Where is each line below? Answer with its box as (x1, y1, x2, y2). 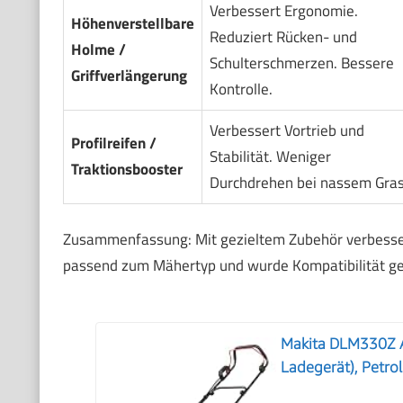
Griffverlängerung (70, 63, 187, 87)
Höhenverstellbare (70, 11, 194, 35)
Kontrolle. (209, 76, 273, 101)
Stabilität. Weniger (209, 144, 331, 168)
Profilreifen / (70, 130, 157, 155)
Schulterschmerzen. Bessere (209, 50, 394, 75)
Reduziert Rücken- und (209, 24, 357, 49)
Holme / (70, 37, 126, 61)
